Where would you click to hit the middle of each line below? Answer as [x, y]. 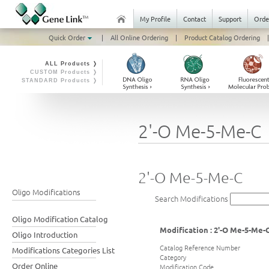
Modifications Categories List [63, 250]
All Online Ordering [139, 37]
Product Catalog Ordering [222, 37]
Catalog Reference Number [200, 247]
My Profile [155, 19]
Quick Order [68, 37]
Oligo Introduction [45, 234]
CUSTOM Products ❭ [64, 72]
